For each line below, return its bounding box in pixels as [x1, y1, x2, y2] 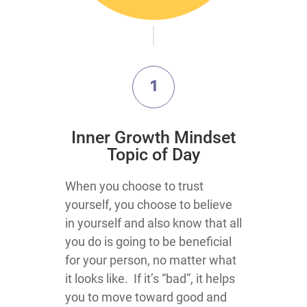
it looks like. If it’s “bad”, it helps [65, 271, 235, 286]
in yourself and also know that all [65, 216, 242, 230]
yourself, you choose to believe [65, 197, 232, 212]
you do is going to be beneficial [65, 234, 232, 249]
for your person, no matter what [65, 253, 236, 267]
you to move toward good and [65, 290, 227, 304]
